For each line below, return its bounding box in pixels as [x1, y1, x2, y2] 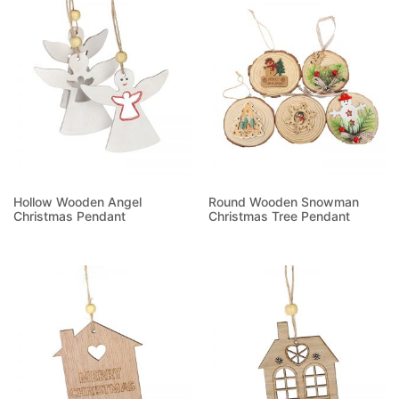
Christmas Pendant [13, 208, 126, 224]
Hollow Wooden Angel [13, 194, 142, 210]
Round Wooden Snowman [208, 194, 359, 210]
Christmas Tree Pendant [208, 208, 350, 224]
